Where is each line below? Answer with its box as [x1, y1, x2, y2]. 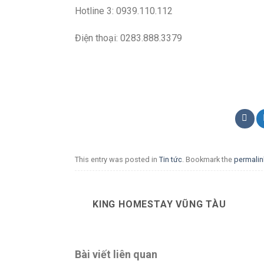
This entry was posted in [75, 155, 159, 164]
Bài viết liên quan [75, 248, 157, 260]
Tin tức [159, 155, 182, 164]
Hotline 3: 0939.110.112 [75, 5, 173, 17]
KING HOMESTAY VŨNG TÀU [93, 199, 226, 210]
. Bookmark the [182, 155, 234, 164]
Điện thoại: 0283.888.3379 [75, 32, 182, 44]
